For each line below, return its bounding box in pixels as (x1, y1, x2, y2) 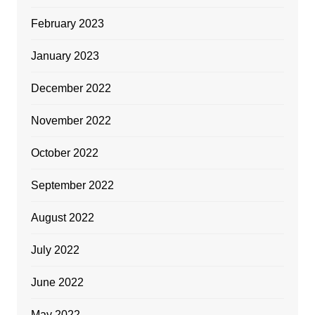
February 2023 (30, 17, 104, 30)
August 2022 (30, 211, 94, 224)
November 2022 (30, 114, 111, 127)
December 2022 (30, 82, 111, 94)
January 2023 (30, 49, 99, 62)
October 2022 (30, 146, 98, 159)
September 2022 (30, 179, 114, 191)
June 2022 (30, 276, 84, 288)
